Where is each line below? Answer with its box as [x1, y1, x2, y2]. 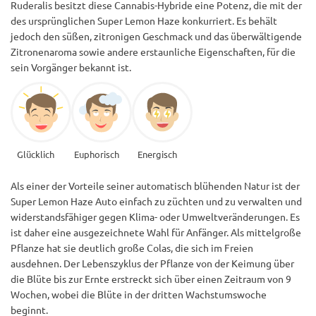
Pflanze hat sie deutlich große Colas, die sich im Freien [11, 241, 253, 254]
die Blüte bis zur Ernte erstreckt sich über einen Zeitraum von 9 [11, 272, 291, 285]
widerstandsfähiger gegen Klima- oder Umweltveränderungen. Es [11, 209, 300, 223]
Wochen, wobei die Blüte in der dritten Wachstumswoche [11, 287, 267, 300]
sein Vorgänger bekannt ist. [11, 60, 131, 73]
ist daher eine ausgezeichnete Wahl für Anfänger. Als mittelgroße [11, 225, 301, 238]
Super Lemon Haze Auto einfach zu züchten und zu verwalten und [11, 194, 302, 207]
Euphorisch [73, 147, 119, 160]
